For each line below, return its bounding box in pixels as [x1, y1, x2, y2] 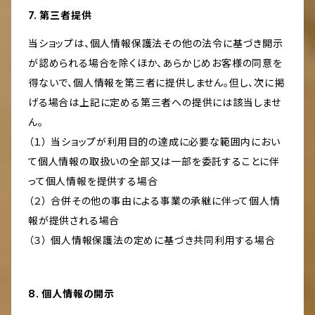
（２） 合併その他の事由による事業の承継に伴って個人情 [28, 195, 281, 207]
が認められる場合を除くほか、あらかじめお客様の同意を [28, 57, 283, 70]
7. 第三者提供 [28, 9, 92, 22]
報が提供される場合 [28, 214, 120, 227]
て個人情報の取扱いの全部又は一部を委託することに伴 [28, 155, 280, 168]
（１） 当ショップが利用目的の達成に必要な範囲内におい [28, 136, 281, 148]
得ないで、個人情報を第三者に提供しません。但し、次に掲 [28, 77, 285, 89]
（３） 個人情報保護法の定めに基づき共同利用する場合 [28, 234, 276, 247]
